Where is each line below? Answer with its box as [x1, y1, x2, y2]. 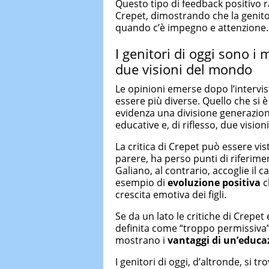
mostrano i [115, 234, 168, 247]
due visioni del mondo [115, 59, 252, 78]
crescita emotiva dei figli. [115, 188, 226, 202]
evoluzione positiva [168, 176, 261, 190]
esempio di [115, 176, 168, 190]
